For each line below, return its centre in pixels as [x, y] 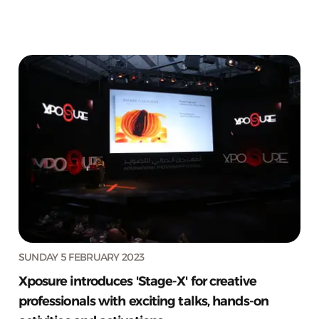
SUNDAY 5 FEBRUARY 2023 [81, 257]
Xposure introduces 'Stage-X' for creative [137, 281]
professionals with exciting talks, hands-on [143, 301]
